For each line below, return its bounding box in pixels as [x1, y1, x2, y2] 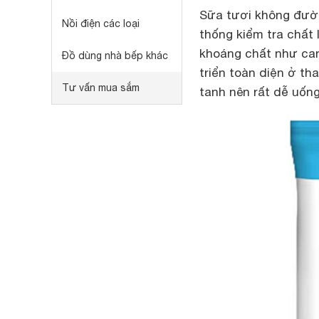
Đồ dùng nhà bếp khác [62, 50, 168, 61]
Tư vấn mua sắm [62, 82, 140, 93]
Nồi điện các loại [62, 18, 140, 29]
